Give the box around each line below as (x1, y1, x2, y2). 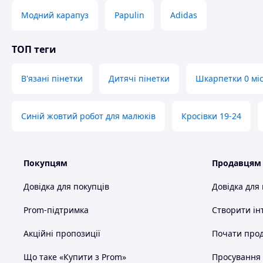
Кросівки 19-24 (181, 110, 241, 122)
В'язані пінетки (21, 73, 83, 84)
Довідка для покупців (23, 181, 109, 192)
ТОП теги (12, 43, 56, 56)
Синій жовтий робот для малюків (21, 110, 156, 122)
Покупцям (23, 157, 68, 168)
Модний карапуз (21, 9, 89, 21)
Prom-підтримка (23, 204, 89, 215)
